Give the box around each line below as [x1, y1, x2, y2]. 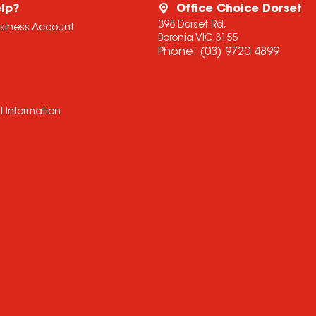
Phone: [157, 47, 200, 58]
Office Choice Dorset [176, 4, 302, 15]
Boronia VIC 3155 [157, 34, 238, 44]
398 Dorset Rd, [157, 20, 226, 30]
